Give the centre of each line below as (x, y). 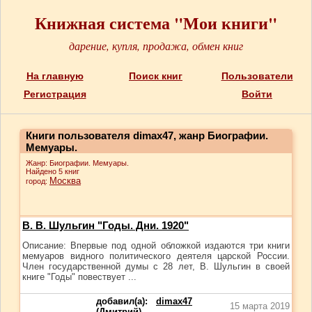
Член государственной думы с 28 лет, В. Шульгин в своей (156, 266)
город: (38, 181)
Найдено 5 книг (53, 171)
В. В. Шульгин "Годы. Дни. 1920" (106, 225)
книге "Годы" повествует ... (79, 277)
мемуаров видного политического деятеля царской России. (156, 256)
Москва (65, 181)
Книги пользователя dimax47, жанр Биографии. (147, 135)
